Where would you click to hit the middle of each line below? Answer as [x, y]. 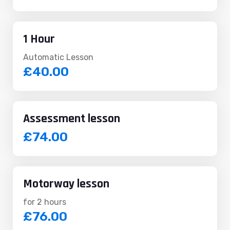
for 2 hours [45, 202]
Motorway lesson [66, 184]
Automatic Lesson [58, 57]
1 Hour [39, 39]
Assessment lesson [72, 119]
